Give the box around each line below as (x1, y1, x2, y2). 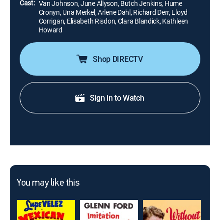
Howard (38, 25, 62, 34)
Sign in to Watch (89, 92, 144, 103)
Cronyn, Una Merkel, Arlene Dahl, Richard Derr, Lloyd (38, 7, 188, 17)
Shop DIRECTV (93, 54, 143, 64)
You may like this (17, 178, 80, 188)
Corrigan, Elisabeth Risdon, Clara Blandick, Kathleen (38, 16, 189, 26)
